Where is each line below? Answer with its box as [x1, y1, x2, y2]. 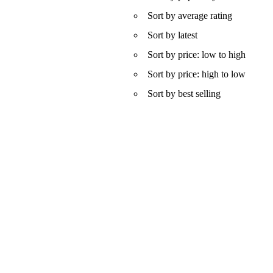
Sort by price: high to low [147, 69, 246, 79]
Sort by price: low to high [147, 49, 246, 60]
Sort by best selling [147, 88, 221, 99]
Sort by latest [147, 30, 197, 40]
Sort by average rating [147, 10, 232, 21]
